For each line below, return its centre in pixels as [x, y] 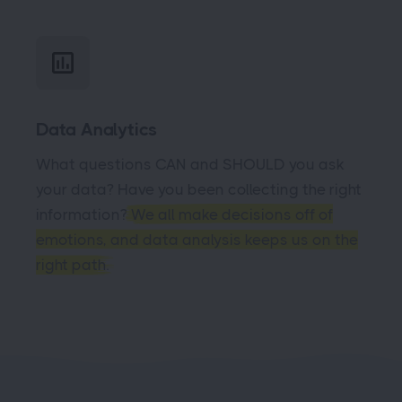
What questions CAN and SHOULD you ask [190, 164]
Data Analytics [97, 129]
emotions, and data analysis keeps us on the [197, 239]
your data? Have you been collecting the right [199, 189]
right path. [72, 264]
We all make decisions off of [232, 214]
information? [83, 214]
